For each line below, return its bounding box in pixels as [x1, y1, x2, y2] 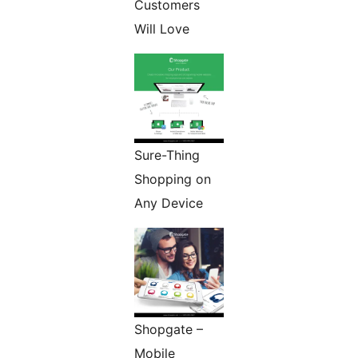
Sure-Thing [134, 147, 200, 164]
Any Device [134, 195, 203, 212]
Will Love [134, 21, 189, 38]
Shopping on [134, 171, 211, 188]
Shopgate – [134, 321, 203, 338]
